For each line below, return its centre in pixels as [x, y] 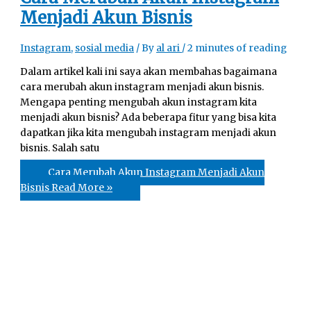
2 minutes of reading [237, 49]
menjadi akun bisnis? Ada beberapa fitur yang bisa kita [149, 117]
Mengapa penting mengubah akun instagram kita [139, 102]
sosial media [105, 49]
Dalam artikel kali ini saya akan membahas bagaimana [149, 72]
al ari [169, 49]
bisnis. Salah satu [60, 148]
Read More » [81, 188]
